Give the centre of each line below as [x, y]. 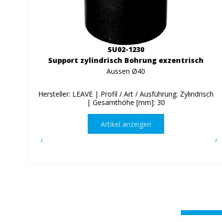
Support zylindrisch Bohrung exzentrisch [126, 60]
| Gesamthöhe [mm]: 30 [126, 103]
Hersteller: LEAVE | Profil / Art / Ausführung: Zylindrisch [126, 94]
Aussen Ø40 [126, 71]
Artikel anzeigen [126, 124]
